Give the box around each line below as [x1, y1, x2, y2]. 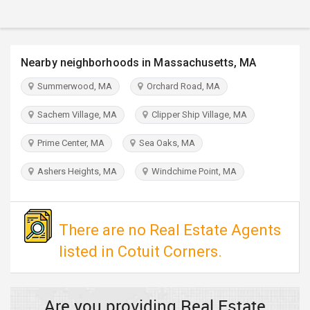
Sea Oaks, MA [135, 138, 195, 148]
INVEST [10, 41, 48, 53]
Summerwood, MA [33, 81, 112, 91]
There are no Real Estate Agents [59, 221, 281, 239]
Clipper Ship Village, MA [147, 109, 247, 120]
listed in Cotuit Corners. [59, 243, 222, 260]
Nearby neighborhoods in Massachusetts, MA [21, 56, 257, 69]
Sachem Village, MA [33, 109, 117, 120]
